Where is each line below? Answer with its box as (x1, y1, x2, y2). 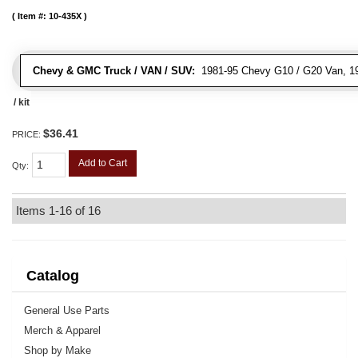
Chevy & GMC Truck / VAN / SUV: (33, 64, 195, 77)
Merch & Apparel (24, 324, 101, 336)
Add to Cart (78, 157, 127, 169)
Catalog (26, 267, 79, 284)
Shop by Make (24, 344, 91, 356)
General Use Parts (24, 304, 109, 316)
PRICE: (12, 129, 43, 139)
